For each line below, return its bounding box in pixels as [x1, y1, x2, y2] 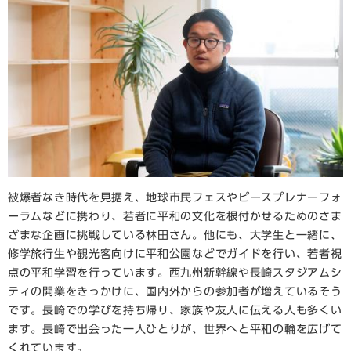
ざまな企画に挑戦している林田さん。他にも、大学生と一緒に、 [8, 229, 342, 241]
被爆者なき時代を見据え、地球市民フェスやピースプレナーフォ [8, 191, 342, 203]
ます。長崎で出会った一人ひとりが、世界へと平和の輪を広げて [8, 323, 342, 335]
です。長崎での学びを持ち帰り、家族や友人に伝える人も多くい [8, 304, 342, 316]
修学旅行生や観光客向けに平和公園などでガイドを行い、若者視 [8, 248, 342, 259]
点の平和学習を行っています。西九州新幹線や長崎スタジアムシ [8, 266, 342, 278]
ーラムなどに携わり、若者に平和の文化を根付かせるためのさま [8, 210, 342, 222]
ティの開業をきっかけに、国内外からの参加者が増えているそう [8, 285, 342, 297]
